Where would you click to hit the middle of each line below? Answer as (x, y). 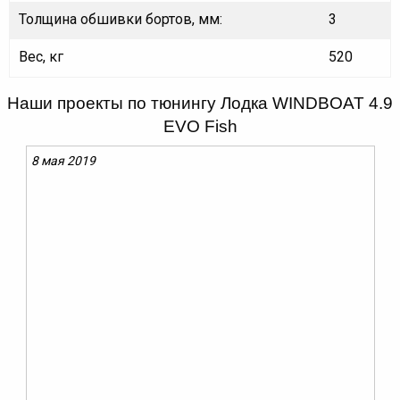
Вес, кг (41, 57)
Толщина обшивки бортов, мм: (121, 20)
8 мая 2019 (63, 161)
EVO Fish (200, 127)
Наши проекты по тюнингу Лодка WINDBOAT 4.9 (200, 104)
